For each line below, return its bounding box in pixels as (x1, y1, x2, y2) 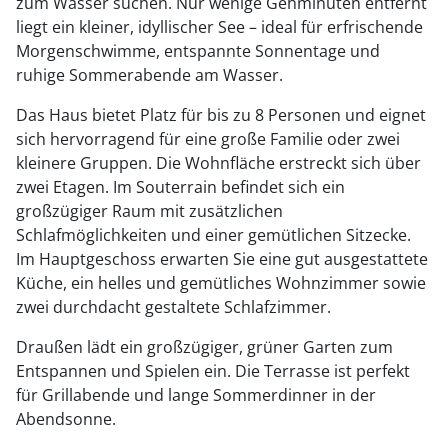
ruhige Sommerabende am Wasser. (16, 64, 283, 86)
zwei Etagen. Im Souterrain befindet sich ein (16, 176, 345, 198)
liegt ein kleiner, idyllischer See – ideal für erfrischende (16, 16, 423, 38)
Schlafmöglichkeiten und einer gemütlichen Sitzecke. (16, 224, 411, 246)
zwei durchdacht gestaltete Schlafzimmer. (16, 296, 331, 318)
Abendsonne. (16, 408, 116, 430)
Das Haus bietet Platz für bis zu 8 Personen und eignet (16, 104, 426, 126)
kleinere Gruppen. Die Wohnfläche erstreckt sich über (16, 152, 421, 174)
